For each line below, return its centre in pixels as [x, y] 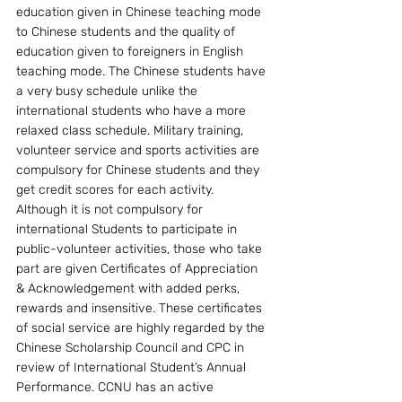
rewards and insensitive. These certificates [141, 308]
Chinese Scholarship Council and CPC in [132, 347]
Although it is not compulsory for [111, 209]
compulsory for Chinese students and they [140, 170]
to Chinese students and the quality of [127, 31]
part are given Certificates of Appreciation [139, 268]
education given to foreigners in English [131, 51]
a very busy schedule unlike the [109, 91]
